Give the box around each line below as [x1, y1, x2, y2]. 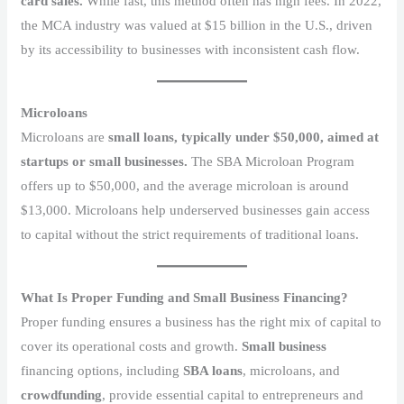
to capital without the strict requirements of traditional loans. [21, 226, 360, 242]
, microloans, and [243, 363, 341, 378]
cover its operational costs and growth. [21, 338, 243, 353]
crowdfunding [21, 387, 103, 402]
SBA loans [183, 363, 243, 378]
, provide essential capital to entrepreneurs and [102, 387, 364, 402]
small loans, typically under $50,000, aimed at [108, 129, 380, 144]
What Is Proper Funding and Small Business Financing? [21, 289, 349, 305]
